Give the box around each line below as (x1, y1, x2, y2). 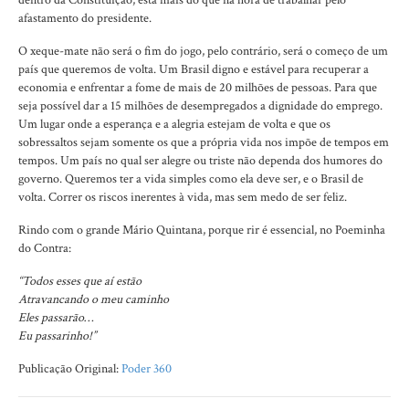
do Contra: (18, 240, 71, 257)
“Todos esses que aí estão (18, 273, 142, 289)
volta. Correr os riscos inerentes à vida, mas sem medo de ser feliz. (18, 189, 347, 205)
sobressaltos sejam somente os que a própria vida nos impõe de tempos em (18, 134, 389, 151)
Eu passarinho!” (18, 328, 96, 344)
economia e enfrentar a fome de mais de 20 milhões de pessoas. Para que (18, 79, 377, 96)
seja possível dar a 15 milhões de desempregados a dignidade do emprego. (18, 98, 383, 114)
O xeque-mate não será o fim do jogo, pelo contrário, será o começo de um (18, 43, 388, 59)
